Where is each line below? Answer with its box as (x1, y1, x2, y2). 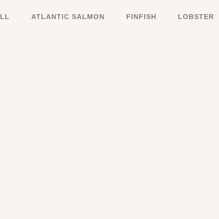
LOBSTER (177, 13, 214, 21)
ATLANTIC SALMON (31, 13, 105, 21)
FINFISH (126, 13, 156, 21)
